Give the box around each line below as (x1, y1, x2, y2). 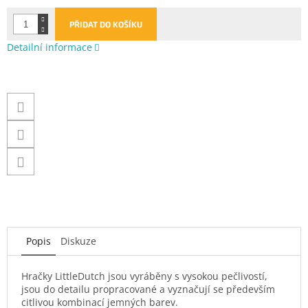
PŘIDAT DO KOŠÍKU (69, 19, 142, 29)
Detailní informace (7, 40, 92, 54)
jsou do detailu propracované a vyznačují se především (21, 282, 275, 296)
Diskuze (60, 234, 96, 247)
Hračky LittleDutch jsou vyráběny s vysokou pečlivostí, (21, 269, 267, 283)
